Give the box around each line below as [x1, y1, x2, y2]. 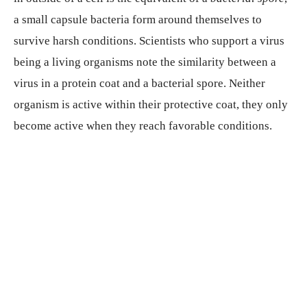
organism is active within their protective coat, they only [14, 97, 288, 111]
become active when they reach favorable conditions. [14, 119, 272, 132]
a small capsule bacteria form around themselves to [14, 12, 262, 26]
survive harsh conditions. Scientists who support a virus [14, 34, 284, 47]
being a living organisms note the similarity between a [14, 55, 276, 69]
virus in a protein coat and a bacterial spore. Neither [14, 76, 265, 90]
